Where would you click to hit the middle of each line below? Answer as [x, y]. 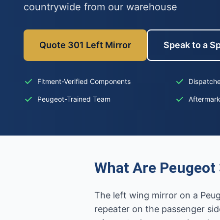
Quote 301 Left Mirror [85, 45]
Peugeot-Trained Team [74, 99]
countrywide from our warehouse [100, 7]
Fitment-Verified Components [84, 81]
